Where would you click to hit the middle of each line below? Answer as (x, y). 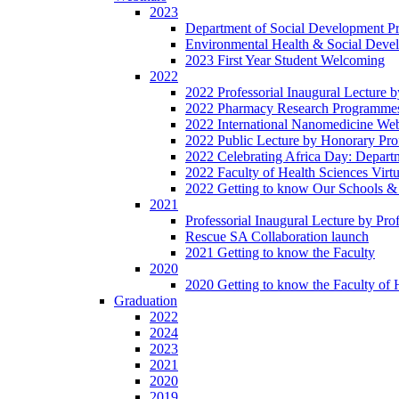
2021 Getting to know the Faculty (280, 252)
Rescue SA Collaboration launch (277, 236)
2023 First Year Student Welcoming (285, 60)
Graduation (146, 300)
